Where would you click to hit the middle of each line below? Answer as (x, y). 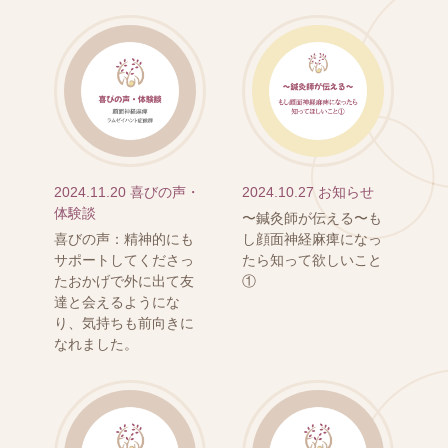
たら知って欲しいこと (311, 260)
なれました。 (95, 344)
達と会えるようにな (116, 302)
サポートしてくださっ (123, 260)
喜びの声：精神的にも (123, 239)
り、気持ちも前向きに (123, 323)
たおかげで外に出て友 (123, 281)
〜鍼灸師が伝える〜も (311, 218)
